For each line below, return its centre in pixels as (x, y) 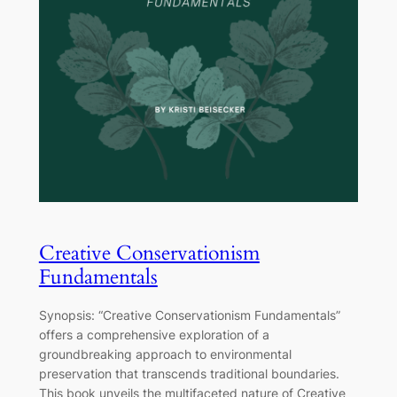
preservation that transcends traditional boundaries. (189, 374)
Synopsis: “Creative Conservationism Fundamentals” (189, 315)
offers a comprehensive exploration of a (154, 335)
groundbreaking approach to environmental (165, 354)
